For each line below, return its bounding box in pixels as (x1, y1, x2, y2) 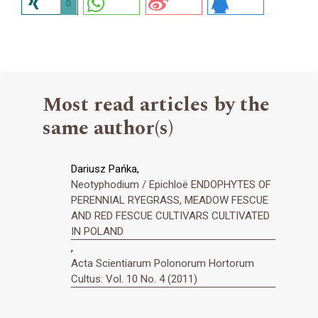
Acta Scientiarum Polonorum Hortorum (71, 256, 254, 270)
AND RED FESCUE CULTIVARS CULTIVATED (71, 209, 270, 222)
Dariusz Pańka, (71, 162, 139, 175)
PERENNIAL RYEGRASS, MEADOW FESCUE (71, 193, 268, 207)
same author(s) (43, 112, 173, 143)
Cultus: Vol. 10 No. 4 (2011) (71, 272, 197, 285)
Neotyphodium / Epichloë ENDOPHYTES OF (71, 177, 271, 191)
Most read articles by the (43, 89, 270, 120)
